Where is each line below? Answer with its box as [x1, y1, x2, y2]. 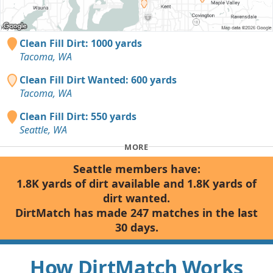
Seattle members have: [73, 161, 200, 177]
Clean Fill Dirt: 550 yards [19, 110, 136, 124]
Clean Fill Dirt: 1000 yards [19, 37, 142, 51]
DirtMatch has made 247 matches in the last [15, 205, 258, 221]
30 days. [115, 220, 158, 235]
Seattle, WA [19, 123, 67, 137]
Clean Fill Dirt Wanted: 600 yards [19, 73, 177, 87]
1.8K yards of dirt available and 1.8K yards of [16, 176, 257, 191]
